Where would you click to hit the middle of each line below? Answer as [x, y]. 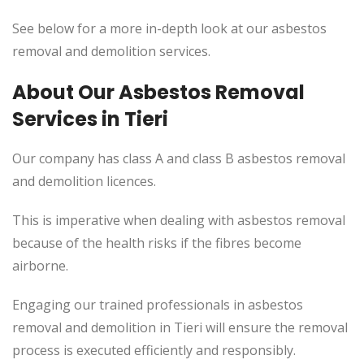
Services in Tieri [90, 119]
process [38, 350]
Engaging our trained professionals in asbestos [158, 305]
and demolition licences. [84, 181]
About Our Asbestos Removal [158, 92]
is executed [97, 350]
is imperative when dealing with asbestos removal [192, 220]
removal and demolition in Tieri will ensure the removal [180, 327]
